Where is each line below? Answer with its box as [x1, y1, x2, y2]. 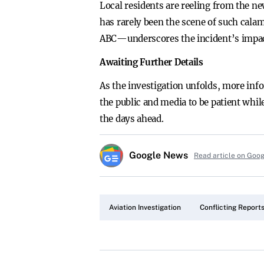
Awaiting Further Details [100, 57, 203, 68]
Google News [129, 150, 188, 161]
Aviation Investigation [109, 203, 181, 212]
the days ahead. [100, 113, 164, 124]
